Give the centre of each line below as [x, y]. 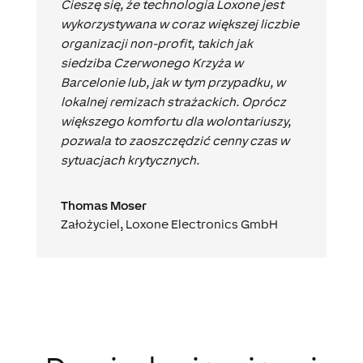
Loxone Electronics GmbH [201, 224]
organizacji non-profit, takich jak [156, 43]
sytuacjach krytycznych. [130, 160]
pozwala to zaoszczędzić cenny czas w [175, 140]
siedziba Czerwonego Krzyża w [152, 62]
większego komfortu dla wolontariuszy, [175, 121]
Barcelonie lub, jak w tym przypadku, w [173, 82]
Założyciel [90, 224]
